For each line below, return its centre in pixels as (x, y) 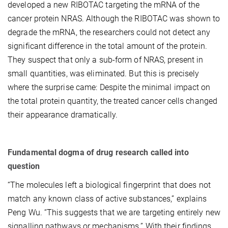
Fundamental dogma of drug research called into (98, 152)
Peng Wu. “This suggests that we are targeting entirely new (114, 212)
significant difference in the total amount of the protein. (107, 46)
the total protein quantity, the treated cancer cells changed (113, 101)
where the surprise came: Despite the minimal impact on (109, 87)
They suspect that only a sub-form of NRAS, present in (106, 60)
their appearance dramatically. (63, 115)
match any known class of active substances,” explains (107, 198)
